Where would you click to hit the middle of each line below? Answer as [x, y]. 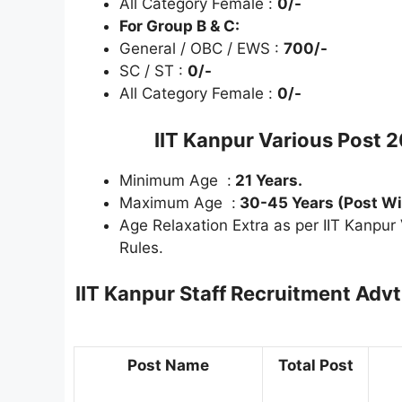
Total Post [315, 366]
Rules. [141, 247]
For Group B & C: [179, 26]
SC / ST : [153, 71]
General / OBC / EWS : [201, 49]
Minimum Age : [175, 180]
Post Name [168, 366]
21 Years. [267, 180]
